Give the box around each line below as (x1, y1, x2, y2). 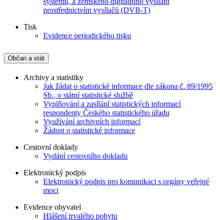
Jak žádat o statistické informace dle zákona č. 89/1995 (43, 82, 213, 90)
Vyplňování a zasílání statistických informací (43, 99, 181, 108)
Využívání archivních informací (43, 117, 140, 126)
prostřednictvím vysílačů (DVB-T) (43, 5, 150, 14)
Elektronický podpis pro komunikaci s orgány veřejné (43, 177, 209, 186)
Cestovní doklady (24, 142, 78, 151)
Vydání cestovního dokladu (43, 151, 128, 160)
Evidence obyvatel (24, 202, 81, 211)
